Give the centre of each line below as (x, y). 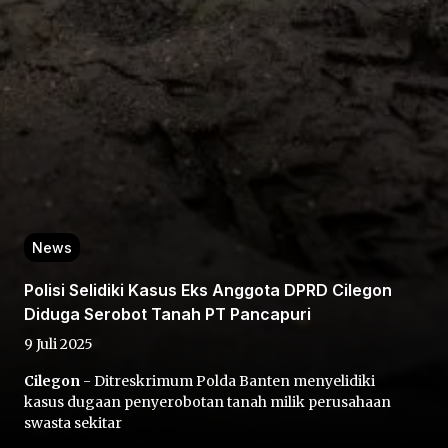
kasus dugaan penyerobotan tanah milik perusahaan (207, 402)
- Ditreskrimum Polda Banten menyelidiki (227, 381)
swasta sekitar (73, 423)
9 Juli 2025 (58, 344)
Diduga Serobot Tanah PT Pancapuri (167, 314)
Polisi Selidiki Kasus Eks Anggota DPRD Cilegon (208, 290)
